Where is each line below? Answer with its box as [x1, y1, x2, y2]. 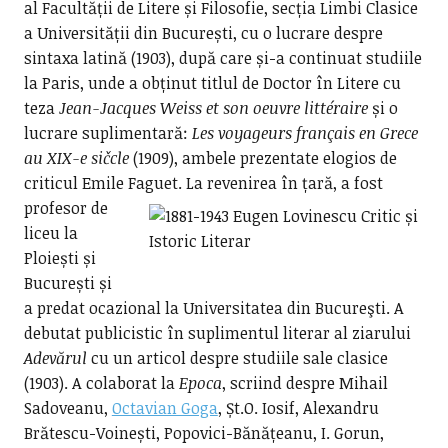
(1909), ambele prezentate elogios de [128, 147, 397, 169]
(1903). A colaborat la [23, 372, 179, 394]
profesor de [23, 197, 108, 219]
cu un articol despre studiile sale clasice [86, 347, 388, 369]
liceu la [23, 222, 78, 244]
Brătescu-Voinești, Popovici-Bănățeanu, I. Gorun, [23, 422, 384, 444]
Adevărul [23, 347, 87, 369]
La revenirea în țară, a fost [185, 172, 383, 194]
